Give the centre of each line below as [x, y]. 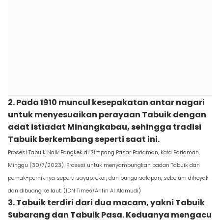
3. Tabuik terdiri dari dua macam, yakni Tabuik [106, 203]
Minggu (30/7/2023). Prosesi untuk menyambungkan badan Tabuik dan [104, 165]
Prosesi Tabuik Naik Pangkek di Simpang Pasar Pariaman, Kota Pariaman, [104, 152]
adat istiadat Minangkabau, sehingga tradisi [105, 127]
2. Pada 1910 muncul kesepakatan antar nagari [106, 102]
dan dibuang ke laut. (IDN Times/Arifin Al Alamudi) [74, 191]
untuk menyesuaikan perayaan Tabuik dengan [107, 115]
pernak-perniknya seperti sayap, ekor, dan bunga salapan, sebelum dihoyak [108, 178]
